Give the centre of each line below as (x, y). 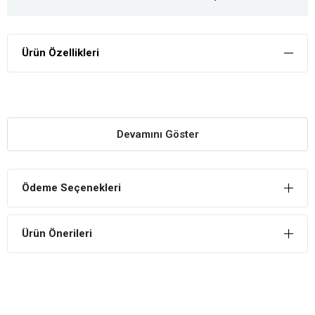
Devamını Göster (157, 134)
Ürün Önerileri (57, 233)
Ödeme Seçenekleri (71, 187)
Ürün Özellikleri (60, 52)
